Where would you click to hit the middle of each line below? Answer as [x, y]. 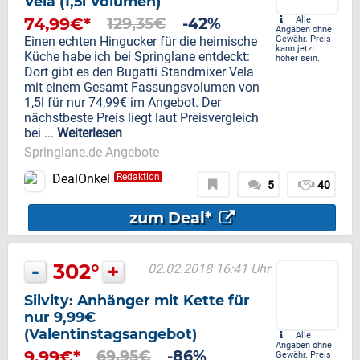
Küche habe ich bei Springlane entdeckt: [137, 57]
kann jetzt [295, 49]
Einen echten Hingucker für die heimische [141, 42]
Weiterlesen [90, 133]
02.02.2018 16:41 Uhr [209, 269]
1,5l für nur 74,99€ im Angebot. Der [123, 103]
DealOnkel [81, 179]
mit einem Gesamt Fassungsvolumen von [142, 88]
